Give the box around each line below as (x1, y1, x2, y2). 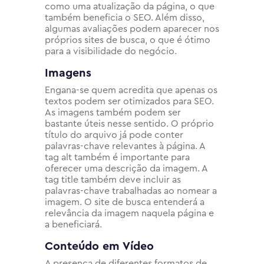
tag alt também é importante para (45, 152, 190, 162)
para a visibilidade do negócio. (45, 46, 177, 56)
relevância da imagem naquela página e (45, 208, 214, 218)
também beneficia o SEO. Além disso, (45, 12, 204, 22)
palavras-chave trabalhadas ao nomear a (45, 186, 217, 196)
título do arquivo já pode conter (45, 130, 183, 140)
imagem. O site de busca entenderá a (45, 197, 204, 207)
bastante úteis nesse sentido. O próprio (45, 118, 214, 128)
